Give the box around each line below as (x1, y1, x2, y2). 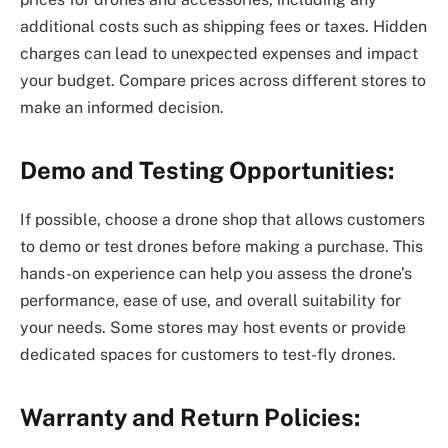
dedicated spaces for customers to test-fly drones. (20, 344, 396, 364)
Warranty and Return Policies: (20, 402, 360, 431)
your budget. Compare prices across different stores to (20, 70, 426, 90)
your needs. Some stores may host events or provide (20, 317, 406, 337)
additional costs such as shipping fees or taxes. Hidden (20, 16, 427, 36)
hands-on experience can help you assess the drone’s (20, 263, 412, 283)
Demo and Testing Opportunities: (20, 155, 394, 184)
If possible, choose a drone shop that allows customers (20, 209, 425, 229)
